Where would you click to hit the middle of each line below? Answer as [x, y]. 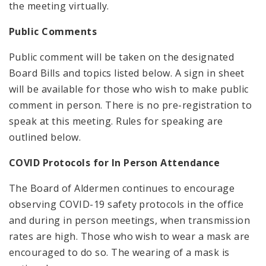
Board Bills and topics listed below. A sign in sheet [127, 73]
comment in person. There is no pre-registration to [131, 105]
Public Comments [53, 31]
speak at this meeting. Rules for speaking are [116, 121]
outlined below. [45, 137]
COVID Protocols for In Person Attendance [116, 162]
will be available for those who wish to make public [129, 89]
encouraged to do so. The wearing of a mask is [119, 252]
